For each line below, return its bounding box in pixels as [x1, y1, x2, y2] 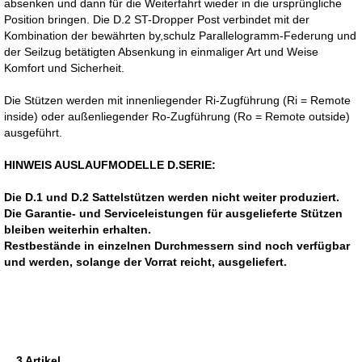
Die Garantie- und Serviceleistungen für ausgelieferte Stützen [4, 206, 343, 220]
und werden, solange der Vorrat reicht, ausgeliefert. [4, 255, 287, 268]
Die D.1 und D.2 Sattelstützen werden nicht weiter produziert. [4, 190, 339, 204]
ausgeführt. [4, 125, 62, 139]
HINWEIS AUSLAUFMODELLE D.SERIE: [4, 158, 216, 171]
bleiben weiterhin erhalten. [4, 222, 151, 236]
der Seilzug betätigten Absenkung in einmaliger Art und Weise [4, 44, 318, 58]
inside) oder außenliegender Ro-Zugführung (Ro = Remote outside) [4, 109, 350, 123]
